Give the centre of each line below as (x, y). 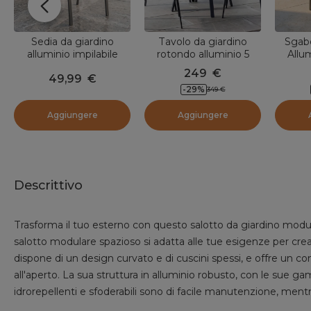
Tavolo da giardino (203, 42)
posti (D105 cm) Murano (203, 67)
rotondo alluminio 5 (203, 54)
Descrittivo (48, 186)
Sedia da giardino (72, 42)
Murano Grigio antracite (72, 67)
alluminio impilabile (72, 54)
